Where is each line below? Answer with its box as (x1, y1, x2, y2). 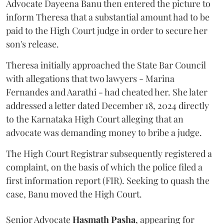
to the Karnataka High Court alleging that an (6, 113, 183, 125)
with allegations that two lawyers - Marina (6, 72, 174, 85)
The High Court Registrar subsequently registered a (6, 147, 212, 160)
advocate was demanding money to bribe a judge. (6, 126, 202, 139)
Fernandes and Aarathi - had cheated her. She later (6, 86, 207, 98)
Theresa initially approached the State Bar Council (6, 59, 206, 71)
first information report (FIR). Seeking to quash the (6, 174, 209, 187)
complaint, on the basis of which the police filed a (6, 161, 202, 173)
